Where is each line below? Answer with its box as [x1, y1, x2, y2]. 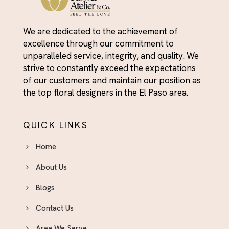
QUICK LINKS [23, 119, 88, 131]
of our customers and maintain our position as [23, 75, 201, 86]
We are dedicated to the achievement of [23, 26, 178, 37]
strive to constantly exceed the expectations [23, 62, 196, 74]
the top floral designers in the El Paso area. [23, 87, 188, 99]
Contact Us [36, 203, 74, 214]
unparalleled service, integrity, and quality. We [23, 50, 199, 62]
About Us [36, 162, 67, 173]
